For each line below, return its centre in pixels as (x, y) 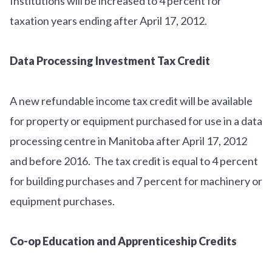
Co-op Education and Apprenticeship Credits (123, 241)
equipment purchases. (64, 201)
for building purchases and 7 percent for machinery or (136, 181)
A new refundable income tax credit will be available (131, 100)
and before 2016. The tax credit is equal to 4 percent (134, 161)
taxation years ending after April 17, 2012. (110, 20)
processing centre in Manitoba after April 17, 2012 (128, 141)
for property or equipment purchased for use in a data (136, 121)
